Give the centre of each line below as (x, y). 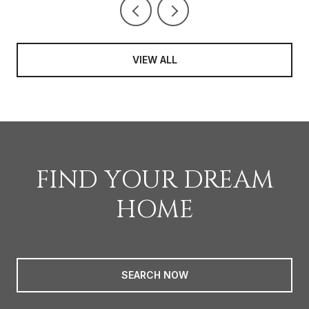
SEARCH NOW (154, 275)
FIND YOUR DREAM (154, 180)
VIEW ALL (154, 59)
